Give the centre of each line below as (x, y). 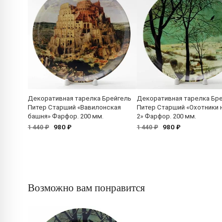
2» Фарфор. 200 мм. (166, 116)
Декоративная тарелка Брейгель (80, 99)
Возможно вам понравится (86, 188)
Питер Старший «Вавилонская (74, 108)
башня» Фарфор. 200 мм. (66, 116)
